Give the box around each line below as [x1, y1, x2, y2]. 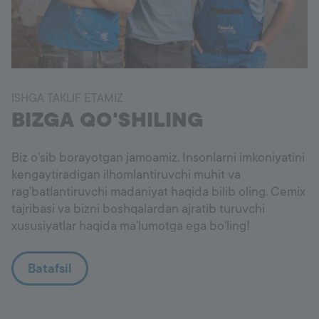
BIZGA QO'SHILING [11, 107, 204, 135]
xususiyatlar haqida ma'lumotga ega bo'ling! [11, 217, 250, 235]
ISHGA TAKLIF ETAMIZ [11, 90, 123, 107]
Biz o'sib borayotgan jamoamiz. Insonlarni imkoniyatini [11, 149, 305, 167]
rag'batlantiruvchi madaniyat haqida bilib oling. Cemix [11, 183, 305, 201]
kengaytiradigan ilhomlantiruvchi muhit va [11, 166, 241, 184]
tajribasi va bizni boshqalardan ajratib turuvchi [11, 200, 265, 218]
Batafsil [28, 260, 72, 278]
